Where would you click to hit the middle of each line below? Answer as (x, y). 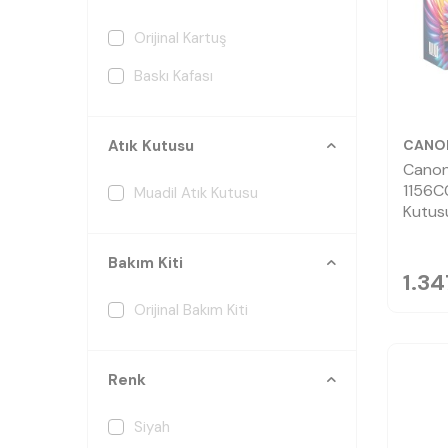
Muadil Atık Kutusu (196, 193)
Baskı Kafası (173, 76)
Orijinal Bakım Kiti (191, 310)
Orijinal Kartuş (180, 38)
